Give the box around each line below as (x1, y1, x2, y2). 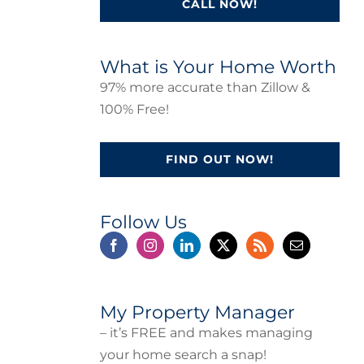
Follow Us (99, 211, 187, 233)
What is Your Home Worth (99, 56, 336, 78)
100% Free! (99, 102, 169, 117)
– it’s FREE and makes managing (99, 325, 313, 340)
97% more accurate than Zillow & (99, 80, 310, 95)
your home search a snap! (99, 347, 266, 362)
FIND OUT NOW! (165, 152, 274, 167)
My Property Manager (99, 301, 295, 323)
